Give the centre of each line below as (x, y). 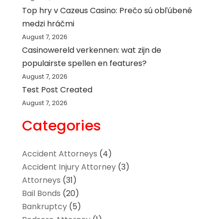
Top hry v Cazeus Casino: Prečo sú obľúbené (107, 10)
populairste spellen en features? (84, 63)
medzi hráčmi (48, 23)
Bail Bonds (41, 193)
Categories (61, 125)
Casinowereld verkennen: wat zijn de (91, 50)
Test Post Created (57, 89)
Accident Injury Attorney (69, 167)
